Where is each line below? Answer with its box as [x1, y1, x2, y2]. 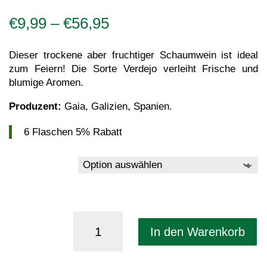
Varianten [24, 159, 77, 173]
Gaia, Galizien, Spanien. [61, 101, 172, 113]
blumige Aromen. [9, 77, 83, 89]
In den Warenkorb [150, 225, 245, 238]
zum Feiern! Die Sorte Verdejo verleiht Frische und [9, 63, 258, 75]
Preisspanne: [108, 14, 197, 32]
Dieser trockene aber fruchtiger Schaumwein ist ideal [9, 49, 258, 61]
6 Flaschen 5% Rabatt [24, 126, 122, 138]
